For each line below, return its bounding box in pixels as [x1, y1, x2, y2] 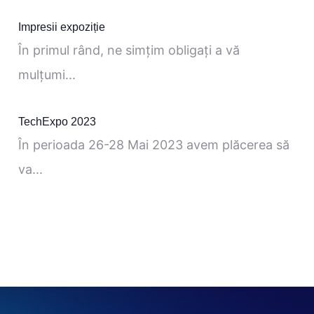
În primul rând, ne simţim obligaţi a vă [18, 42, 240, 57]
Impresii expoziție [18, 20, 105, 33]
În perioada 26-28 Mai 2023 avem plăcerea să [18, 137, 289, 152]
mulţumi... [18, 67, 76, 82]
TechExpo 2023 [18, 115, 96, 128]
